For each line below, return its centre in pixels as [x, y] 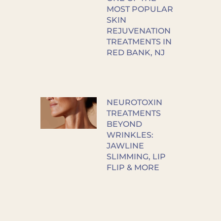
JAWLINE [125, 146]
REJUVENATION [138, 31]
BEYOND [124, 124]
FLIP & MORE [133, 168]
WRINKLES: [130, 135]
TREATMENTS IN [139, 42]
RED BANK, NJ [135, 53]
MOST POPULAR [140, 9]
